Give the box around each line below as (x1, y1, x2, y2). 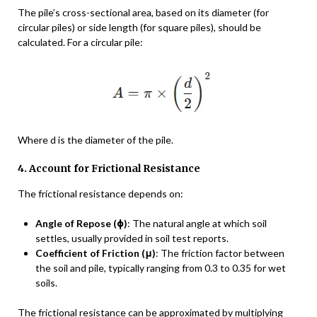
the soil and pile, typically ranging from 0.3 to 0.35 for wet (35, 262, 286, 275)
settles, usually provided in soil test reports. (35, 232, 229, 245)
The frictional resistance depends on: (18, 188, 183, 200)
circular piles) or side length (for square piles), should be (18, 21, 261, 34)
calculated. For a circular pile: (18, 36, 143, 49)
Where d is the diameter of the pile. (18, 134, 173, 146)
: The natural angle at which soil (127, 217, 267, 230)
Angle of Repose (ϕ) (35, 217, 127, 230)
